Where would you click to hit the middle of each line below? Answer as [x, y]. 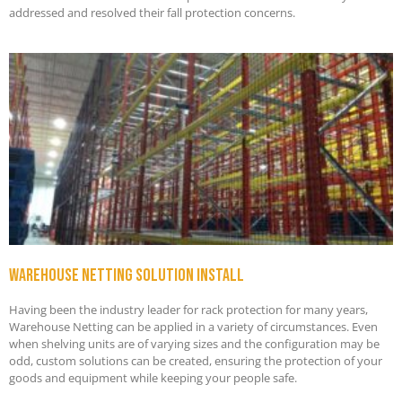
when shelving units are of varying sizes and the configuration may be [194, 343]
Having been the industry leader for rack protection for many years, [188, 309]
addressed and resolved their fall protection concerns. [152, 12]
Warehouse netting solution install [127, 275]
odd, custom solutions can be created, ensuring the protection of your [196, 360]
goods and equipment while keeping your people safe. [153, 377]
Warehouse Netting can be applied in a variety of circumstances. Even [193, 326]
